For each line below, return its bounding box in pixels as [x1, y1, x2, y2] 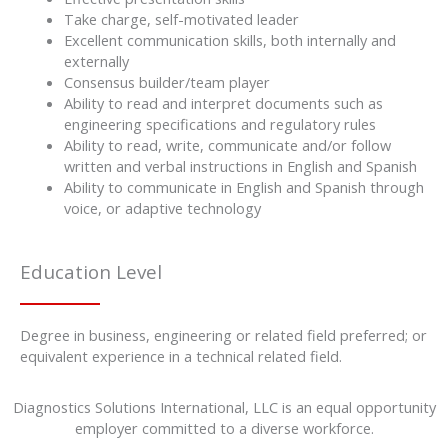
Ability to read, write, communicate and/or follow [63, 134, 391, 155]
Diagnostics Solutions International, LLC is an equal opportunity [12, 396, 436, 417]
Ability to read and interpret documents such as [63, 92, 383, 113]
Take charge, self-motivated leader [63, 8, 299, 29]
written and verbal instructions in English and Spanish [63, 155, 417, 176]
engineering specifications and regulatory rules [63, 113, 376, 134]
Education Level [20, 258, 162, 285]
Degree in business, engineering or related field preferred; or [20, 324, 427, 345]
